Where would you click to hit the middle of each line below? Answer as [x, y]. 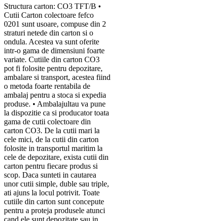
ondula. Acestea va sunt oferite [52, 42]
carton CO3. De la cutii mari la [52, 131]
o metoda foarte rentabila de [47, 86]
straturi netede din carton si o [49, 33]
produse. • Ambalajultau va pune [55, 104]
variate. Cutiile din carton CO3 [52, 60]
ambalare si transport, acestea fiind [57, 77]
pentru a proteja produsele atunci [55, 211]
